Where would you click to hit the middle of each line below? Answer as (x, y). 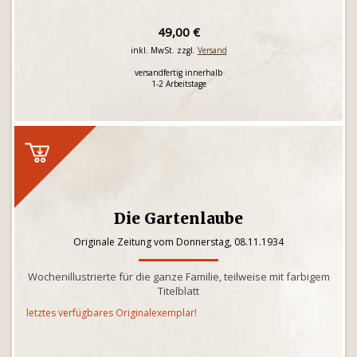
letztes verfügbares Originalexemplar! (112, 313)
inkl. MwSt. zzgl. (164, 50)
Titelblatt (178, 291)
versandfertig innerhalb (178, 73)
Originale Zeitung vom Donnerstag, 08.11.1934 (178, 242)
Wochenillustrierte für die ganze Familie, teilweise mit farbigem (178, 277)
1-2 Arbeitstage (178, 84)
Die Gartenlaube (178, 218)
